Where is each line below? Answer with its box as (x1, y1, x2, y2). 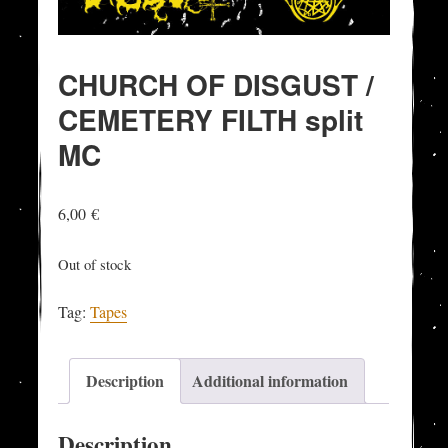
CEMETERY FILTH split (58, 98, 364, 140)
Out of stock (58, 253, 132, 274)
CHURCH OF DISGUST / (58, 63, 375, 105)
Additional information (192, 369, 349, 393)
